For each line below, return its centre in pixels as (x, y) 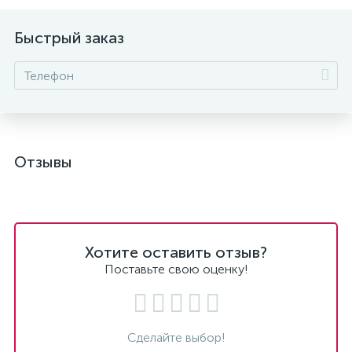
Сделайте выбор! (176, 337)
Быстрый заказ (69, 38)
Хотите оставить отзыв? (176, 252)
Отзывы (43, 162)
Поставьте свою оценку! (176, 269)
